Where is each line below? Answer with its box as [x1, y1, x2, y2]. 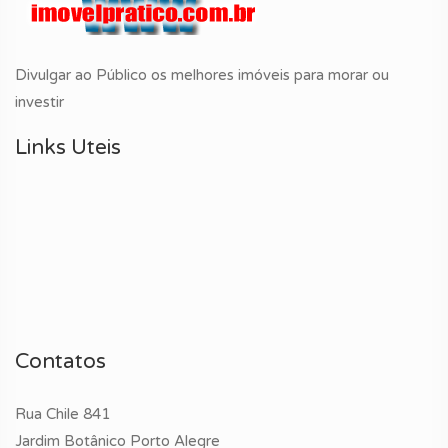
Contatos [15, 349, 106, 375]
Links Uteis [15, 135, 121, 161]
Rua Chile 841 [15, 405, 110, 424]
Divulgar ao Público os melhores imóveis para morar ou [15, 66, 389, 85]
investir [15, 93, 64, 112]
